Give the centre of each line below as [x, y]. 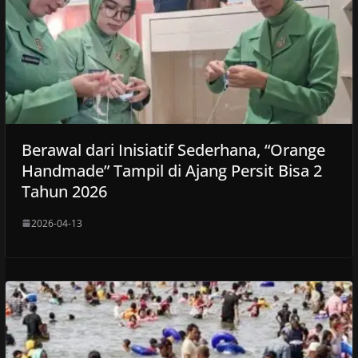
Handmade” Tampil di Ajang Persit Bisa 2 [171, 170]
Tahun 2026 [64, 191]
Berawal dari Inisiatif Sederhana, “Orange [173, 149]
